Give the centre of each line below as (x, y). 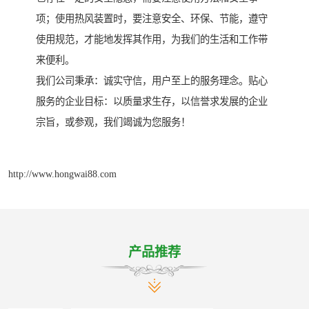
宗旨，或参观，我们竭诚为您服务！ (113, 122)
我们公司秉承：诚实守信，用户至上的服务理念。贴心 (152, 81)
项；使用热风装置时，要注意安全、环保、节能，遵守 (152, 19)
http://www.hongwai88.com (62, 173)
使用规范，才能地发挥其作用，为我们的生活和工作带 (152, 40)
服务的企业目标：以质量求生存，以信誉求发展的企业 (152, 102)
